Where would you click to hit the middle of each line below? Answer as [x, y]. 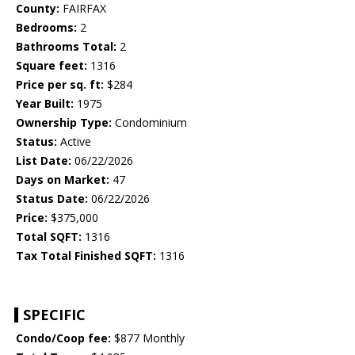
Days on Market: [63, 180]
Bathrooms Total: [66, 47]
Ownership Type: [64, 123]
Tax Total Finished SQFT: [86, 256]
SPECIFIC [54, 315]
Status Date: [52, 199]
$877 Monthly [148, 338]
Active [74, 142]
